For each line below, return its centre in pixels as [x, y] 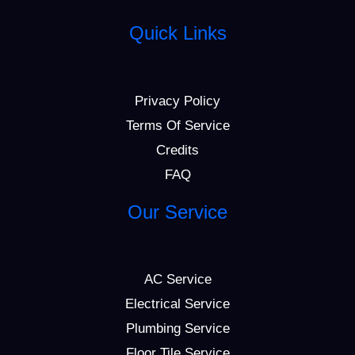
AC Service [177, 280]
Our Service [177, 212]
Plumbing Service [177, 329]
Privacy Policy [177, 101]
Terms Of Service [177, 125]
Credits [177, 150]
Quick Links [177, 32]
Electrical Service [177, 304]
